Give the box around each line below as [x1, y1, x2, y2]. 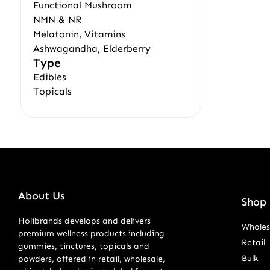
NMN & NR [33, 14, 81, 25]
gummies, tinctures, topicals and [18, 241, 149, 251]
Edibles [33, 71, 66, 83]
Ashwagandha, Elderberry [33, 43, 151, 54]
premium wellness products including [18, 228, 165, 239]
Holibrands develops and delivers [18, 216, 151, 226]
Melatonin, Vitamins [33, 28, 125, 40]
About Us [18, 189, 65, 202]
